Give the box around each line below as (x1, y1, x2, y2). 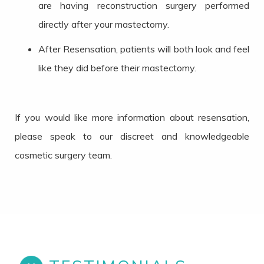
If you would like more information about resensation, (15, 111, 249, 124)
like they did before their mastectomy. (38, 62, 196, 74)
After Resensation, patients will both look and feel (38, 43, 249, 55)
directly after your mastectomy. (38, 18, 169, 31)
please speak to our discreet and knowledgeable (15, 130, 249, 143)
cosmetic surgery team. (15, 149, 112, 161)
